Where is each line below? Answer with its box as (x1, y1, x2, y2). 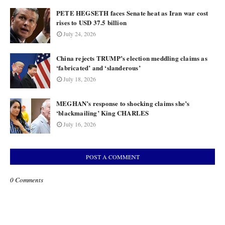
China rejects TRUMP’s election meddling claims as (56, 53, 207, 63)
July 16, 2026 (63, 120, 96, 128)
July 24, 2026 (63, 29, 96, 38)
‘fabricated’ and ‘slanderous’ (56, 62, 141, 72)
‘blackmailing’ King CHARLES (56, 107, 149, 118)
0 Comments (10, 175, 43, 184)
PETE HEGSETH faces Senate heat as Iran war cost (56, 8, 208, 18)
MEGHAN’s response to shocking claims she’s (56, 98, 190, 108)
